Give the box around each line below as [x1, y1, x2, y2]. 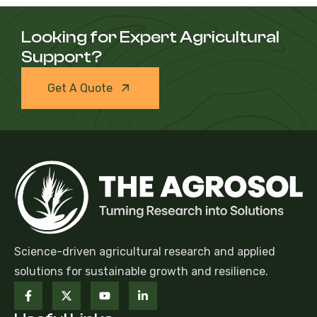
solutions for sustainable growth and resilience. [14, 264, 268, 278]
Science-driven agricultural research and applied [14, 244, 275, 258]
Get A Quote [47, 81, 113, 95]
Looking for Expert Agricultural [21, 27, 279, 47]
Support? [21, 47, 102, 67]
